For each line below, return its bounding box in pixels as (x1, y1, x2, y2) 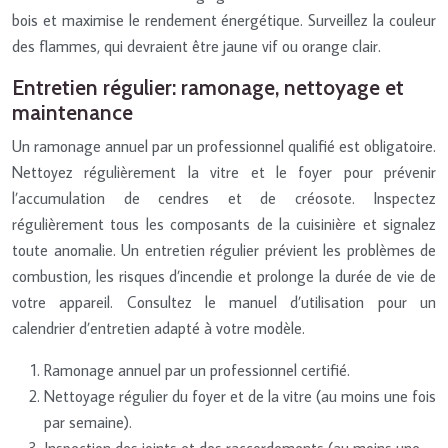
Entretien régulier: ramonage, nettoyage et (12, 74, 404, 100)
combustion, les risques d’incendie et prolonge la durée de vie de (12, 265, 436, 286)
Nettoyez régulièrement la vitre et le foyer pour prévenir (12, 161, 436, 182)
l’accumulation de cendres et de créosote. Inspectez (12, 187, 436, 208)
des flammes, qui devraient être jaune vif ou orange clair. (12, 35, 381, 56)
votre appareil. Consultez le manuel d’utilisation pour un (12, 291, 436, 312)
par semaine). (44, 411, 132, 432)
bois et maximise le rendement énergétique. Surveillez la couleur (12, 9, 436, 30)
